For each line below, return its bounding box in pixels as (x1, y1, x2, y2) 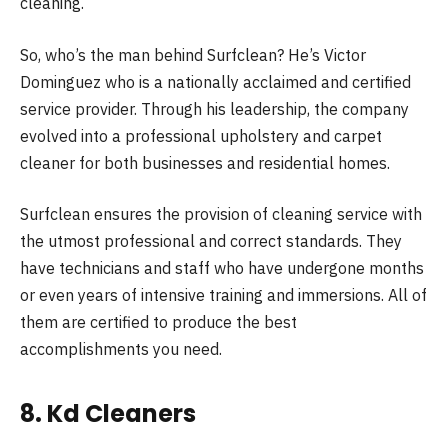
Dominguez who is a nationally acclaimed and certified (20, 71, 411, 92)
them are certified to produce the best (20, 312, 297, 333)
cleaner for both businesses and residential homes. (20, 152, 390, 173)
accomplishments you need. (20, 339, 222, 360)
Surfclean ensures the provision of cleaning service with (20, 204, 422, 225)
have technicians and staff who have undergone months (20, 258, 424, 279)
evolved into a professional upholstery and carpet (20, 125, 382, 146)
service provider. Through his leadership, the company (20, 98, 409, 119)
